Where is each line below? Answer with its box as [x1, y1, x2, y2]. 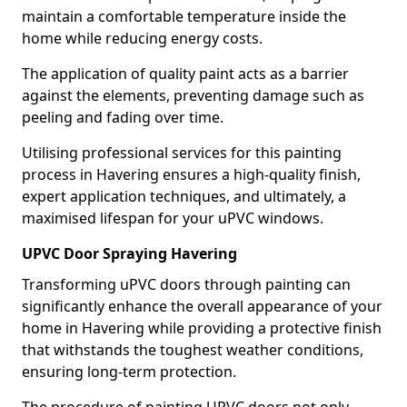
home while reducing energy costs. [22, 28, 263, 48]
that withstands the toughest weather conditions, [22, 340, 363, 360]
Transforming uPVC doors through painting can [22, 274, 351, 294]
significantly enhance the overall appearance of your [22, 296, 382, 316]
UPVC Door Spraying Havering [22, 243, 237, 263]
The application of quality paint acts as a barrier [22, 64, 349, 84]
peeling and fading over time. [22, 107, 223, 127]
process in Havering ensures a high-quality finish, [22, 164, 361, 184]
